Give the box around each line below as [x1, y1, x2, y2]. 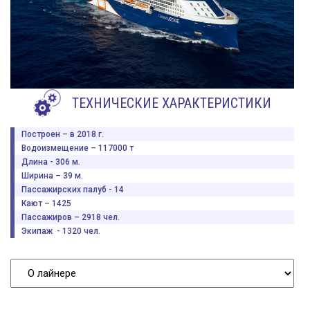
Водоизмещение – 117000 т [21, 143, 134, 154]
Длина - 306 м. [21, 157, 80, 167]
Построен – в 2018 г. [21, 129, 104, 140]
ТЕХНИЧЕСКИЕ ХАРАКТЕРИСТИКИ [71, 94, 271, 111]
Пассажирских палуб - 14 [21, 185, 124, 195]
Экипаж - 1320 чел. [21, 226, 100, 237]
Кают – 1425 [21, 199, 71, 209]
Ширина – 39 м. [21, 171, 83, 181]
